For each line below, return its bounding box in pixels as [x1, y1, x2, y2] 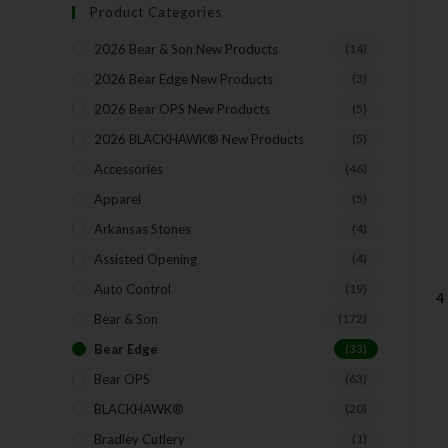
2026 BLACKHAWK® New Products [94, 131, 304, 147]
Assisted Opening [94, 251, 197, 267]
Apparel [94, 191, 141, 207]
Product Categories [90, 4, 222, 20]
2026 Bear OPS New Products [94, 101, 270, 117]
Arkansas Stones [94, 221, 191, 237]
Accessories [94, 161, 163, 177]
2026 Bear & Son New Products [94, 41, 278, 57]
